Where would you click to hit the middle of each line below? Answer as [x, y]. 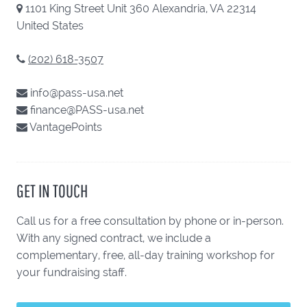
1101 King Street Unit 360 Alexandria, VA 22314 [139, 9]
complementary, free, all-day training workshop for [146, 255]
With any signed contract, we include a [114, 238]
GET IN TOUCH [52, 191]
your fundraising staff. [72, 272]
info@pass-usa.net [77, 93]
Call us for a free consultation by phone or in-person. [150, 221]
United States [50, 26]
